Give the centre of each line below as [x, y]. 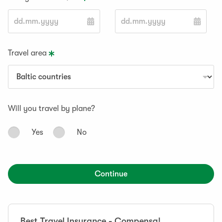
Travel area [27, 53]
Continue [111, 174]
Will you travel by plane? [52, 109]
